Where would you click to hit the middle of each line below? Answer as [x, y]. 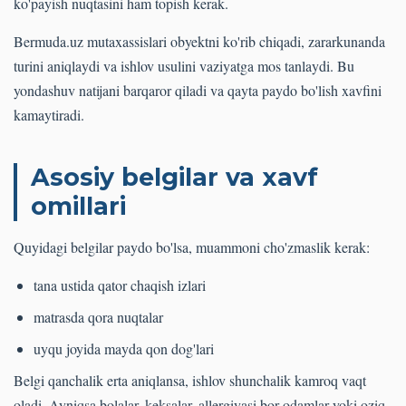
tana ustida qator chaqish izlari [120, 285]
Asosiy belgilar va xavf [174, 178]
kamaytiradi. [49, 115]
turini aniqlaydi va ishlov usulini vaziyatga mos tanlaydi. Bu [184, 66]
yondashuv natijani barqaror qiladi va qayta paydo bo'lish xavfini [198, 91]
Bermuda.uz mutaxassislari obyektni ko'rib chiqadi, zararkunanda [199, 42]
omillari [78, 207]
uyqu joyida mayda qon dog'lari [124, 349]
